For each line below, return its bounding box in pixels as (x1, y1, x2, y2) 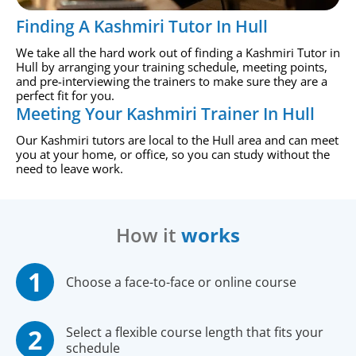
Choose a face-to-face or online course (66, 273, 296, 291)
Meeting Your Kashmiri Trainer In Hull (16, 102, 315, 125)
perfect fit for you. (16, 87, 114, 103)
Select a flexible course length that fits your (66, 323, 323, 341)
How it (116, 221, 181, 248)
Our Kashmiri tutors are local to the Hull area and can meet (16, 131, 339, 148)
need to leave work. (16, 160, 123, 176)
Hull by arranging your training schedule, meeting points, (16, 58, 327, 75)
